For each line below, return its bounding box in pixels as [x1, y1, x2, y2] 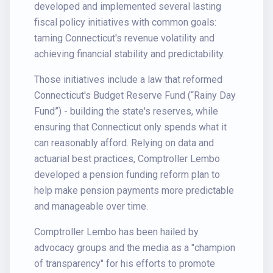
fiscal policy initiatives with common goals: [34, 16, 216, 28]
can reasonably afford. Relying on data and [34, 137, 214, 149]
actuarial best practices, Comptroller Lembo [34, 153, 220, 165]
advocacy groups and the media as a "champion [34, 242, 235, 253]
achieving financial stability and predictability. [34, 48, 225, 60]
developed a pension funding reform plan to [34, 169, 220, 180]
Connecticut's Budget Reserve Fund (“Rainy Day [34, 90, 236, 101]
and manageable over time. [34, 200, 148, 212]
